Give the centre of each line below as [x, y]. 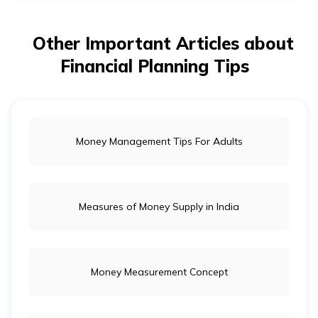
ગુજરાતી [257, 172]
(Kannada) [265, 245]
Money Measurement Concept [159, 272]
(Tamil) [256, 79]
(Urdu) [253, 134]
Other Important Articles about [163, 43]
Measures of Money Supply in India [159, 207]
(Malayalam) [270, 300]
